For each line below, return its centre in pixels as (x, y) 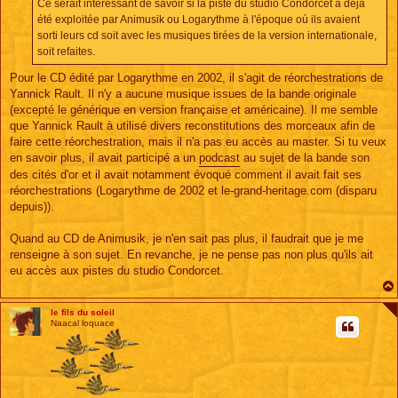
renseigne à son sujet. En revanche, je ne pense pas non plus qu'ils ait (191, 254)
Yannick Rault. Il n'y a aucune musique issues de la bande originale (183, 93)
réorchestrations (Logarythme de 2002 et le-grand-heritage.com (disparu (193, 190)
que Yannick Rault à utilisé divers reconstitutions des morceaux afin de (192, 125)
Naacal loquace (83, 322)
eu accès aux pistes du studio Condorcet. (117, 270)
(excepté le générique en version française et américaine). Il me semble (194, 109)
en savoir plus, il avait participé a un (104, 157)
